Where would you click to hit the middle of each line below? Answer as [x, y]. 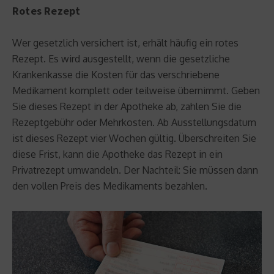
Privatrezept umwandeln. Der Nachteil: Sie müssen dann [135, 170]
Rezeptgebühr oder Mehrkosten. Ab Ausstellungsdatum [134, 123]
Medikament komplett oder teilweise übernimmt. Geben [136, 91]
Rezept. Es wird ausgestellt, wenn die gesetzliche [121, 59]
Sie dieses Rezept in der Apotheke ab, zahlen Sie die [127, 107]
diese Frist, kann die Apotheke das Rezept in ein [117, 154]
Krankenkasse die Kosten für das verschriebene [116, 75]
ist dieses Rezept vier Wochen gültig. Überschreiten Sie [134, 139]
